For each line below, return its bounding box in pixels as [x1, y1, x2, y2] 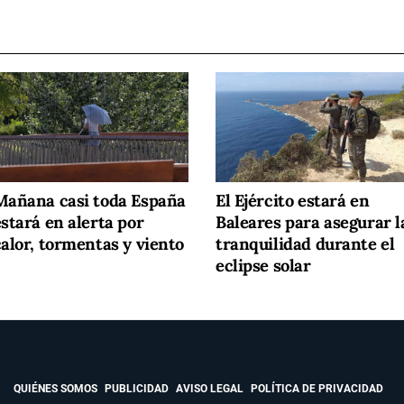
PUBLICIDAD [105, 382, 169, 396]
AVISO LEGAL [176, 382, 243, 396]
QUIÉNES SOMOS [14, 382, 97, 396]
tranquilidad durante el [216, 234, 395, 255]
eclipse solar [216, 255, 311, 277]
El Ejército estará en [216, 190, 370, 212]
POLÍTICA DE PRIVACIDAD [251, 382, 383, 396]
